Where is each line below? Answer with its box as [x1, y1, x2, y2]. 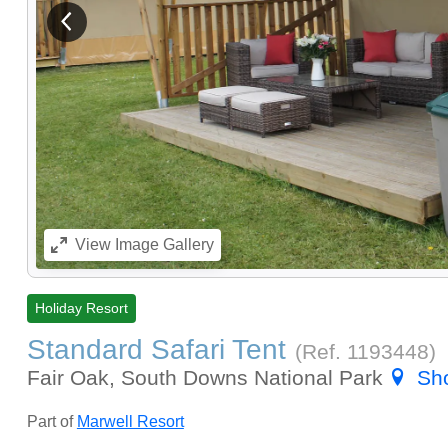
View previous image [66, 20, 203, 38]
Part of [26, 412, 77, 430]
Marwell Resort [76, 412, 184, 430]
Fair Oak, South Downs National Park [26, 365, 389, 389]
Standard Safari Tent [26, 333, 286, 365]
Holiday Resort [34, 300, 128, 317]
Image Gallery [110, 236, 214, 254]
